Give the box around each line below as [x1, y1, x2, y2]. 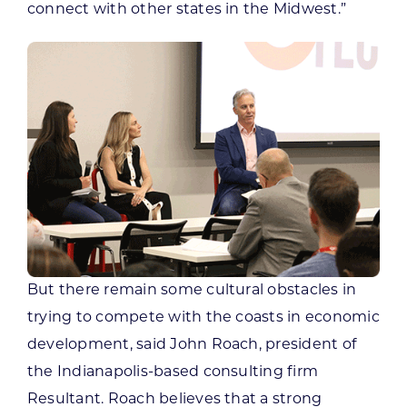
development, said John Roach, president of [26, 338, 357, 353]
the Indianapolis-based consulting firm [26, 365, 319, 381]
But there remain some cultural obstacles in [26, 283, 357, 299]
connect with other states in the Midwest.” [26, 3, 347, 18]
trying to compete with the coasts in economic [26, 311, 380, 326]
